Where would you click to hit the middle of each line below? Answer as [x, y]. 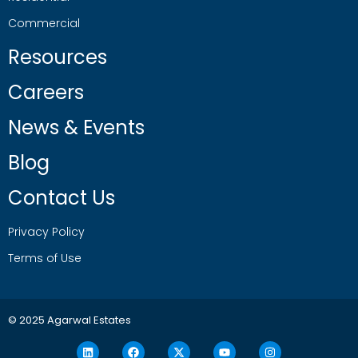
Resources [58, 58]
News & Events [76, 128]
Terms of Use [45, 259]
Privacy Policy [46, 232]
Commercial [44, 24]
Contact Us [62, 198]
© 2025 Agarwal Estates [70, 320]
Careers [46, 93]
